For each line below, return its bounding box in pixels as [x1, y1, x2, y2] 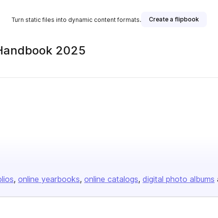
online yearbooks [18, 174, 80, 184]
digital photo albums [143, 174, 215, 184]
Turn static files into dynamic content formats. [11, 16, 141, 23]
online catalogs [84, 174, 138, 184]
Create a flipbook [148, 16, 199, 23]
